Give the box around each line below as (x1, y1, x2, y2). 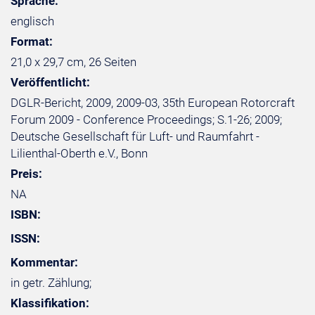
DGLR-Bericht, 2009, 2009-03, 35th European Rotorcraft (11, 96, 295, 110)
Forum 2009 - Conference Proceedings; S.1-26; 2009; (11, 112, 282, 127)
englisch (11, 14, 54, 28)
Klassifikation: (11, 296, 89, 310)
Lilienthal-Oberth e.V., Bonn (11, 146, 148, 160)
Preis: (11, 167, 42, 181)
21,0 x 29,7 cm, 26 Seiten (11, 55, 136, 69)
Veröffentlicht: (11, 75, 90, 89)
